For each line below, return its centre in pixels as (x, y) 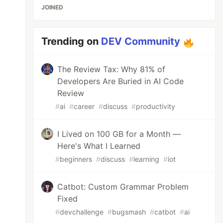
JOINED (53, 7)
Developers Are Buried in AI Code (121, 81)
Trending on (71, 41)
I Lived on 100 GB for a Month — (119, 134)
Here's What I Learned (99, 146)
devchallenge (82, 212)
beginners (76, 159)
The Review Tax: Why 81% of (111, 69)
